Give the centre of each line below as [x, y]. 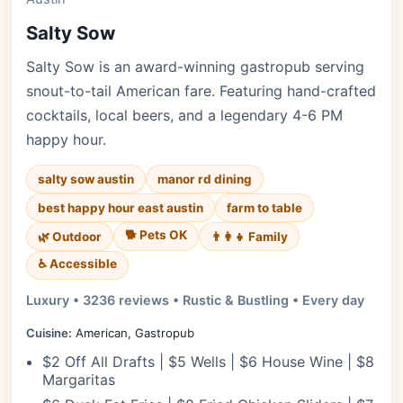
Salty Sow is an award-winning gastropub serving [195, 67]
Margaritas [79, 380]
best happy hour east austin [121, 208]
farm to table [264, 208]
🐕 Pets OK [156, 235]
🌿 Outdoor [70, 237]
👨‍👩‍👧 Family [249, 237]
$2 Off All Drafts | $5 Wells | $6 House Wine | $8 [208, 362]
